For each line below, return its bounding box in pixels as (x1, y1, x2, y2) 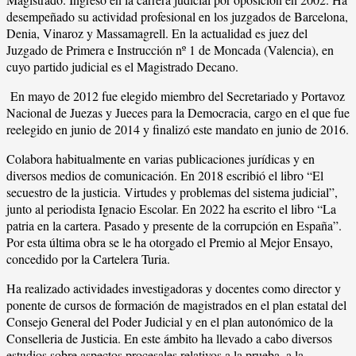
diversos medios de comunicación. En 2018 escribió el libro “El (6, 166, 323, 184)
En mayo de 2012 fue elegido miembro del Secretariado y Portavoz (6, 87, 345, 104)
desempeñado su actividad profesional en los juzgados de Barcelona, (6, 7, 348, 25)
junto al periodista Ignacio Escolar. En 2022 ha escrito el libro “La (6, 199, 336, 217)
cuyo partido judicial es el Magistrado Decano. (6, 57, 238, 75)
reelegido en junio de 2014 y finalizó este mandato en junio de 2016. (6, 120, 349, 137)
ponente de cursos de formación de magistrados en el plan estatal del (6, 296, 346, 313)
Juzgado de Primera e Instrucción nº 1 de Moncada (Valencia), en (6, 41, 334, 58)
